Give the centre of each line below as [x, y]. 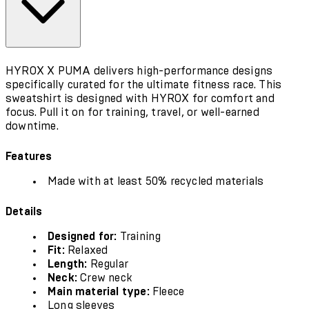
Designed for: [82, 236]
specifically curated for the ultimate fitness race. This [144, 84]
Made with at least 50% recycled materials [156, 181]
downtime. [32, 126]
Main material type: [99, 291]
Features [29, 156]
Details [24, 211]
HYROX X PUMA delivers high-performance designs [139, 71]
